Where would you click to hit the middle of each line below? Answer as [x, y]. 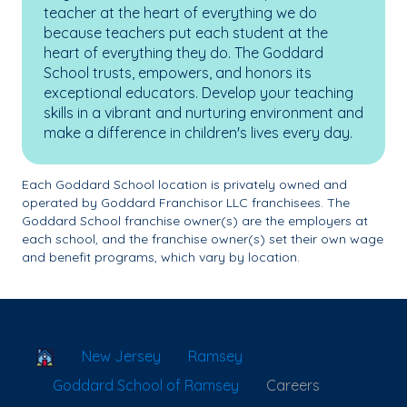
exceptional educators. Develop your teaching [199, 93]
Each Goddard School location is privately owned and [184, 184]
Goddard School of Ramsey [146, 386]
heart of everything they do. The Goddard [184, 53]
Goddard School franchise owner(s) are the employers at [195, 221]
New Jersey [121, 356]
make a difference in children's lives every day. [200, 133]
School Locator [105, 355]
